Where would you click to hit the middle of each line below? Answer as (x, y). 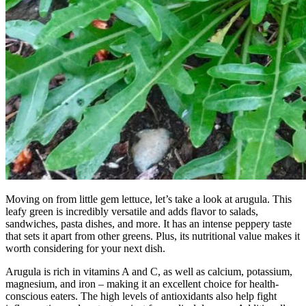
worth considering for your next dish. (85, 249)
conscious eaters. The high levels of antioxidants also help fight (141, 296)
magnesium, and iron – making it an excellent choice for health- (142, 284)
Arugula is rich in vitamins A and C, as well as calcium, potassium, (149, 272)
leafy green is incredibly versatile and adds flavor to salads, (132, 212)
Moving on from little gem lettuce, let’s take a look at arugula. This (149, 199)
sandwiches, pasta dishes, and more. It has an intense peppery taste (149, 224)
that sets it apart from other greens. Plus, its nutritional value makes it (153, 236)
